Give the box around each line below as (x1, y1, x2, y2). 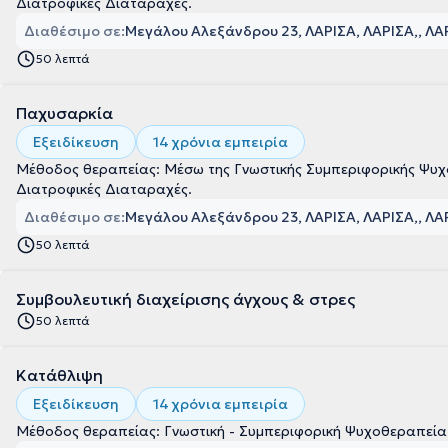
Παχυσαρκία (16, 103, 113, 123)
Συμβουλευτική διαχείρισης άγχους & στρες (16, 289, 355, 309)
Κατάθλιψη (16, 365, 103, 385)
